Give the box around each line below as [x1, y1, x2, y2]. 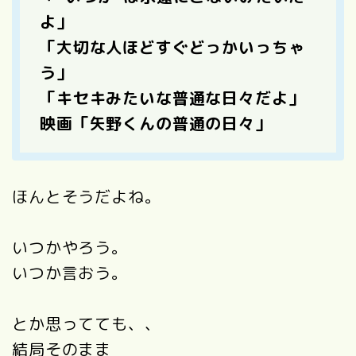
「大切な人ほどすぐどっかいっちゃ [40, 35, 305, 58]
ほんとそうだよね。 [12, 184, 161, 207]
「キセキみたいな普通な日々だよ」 [40, 86, 305, 109]
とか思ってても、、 [12, 311, 161, 335]
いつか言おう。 [12, 261, 128, 284]
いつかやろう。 [12, 235, 128, 258]
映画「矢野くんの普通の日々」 [40, 111, 272, 134]
